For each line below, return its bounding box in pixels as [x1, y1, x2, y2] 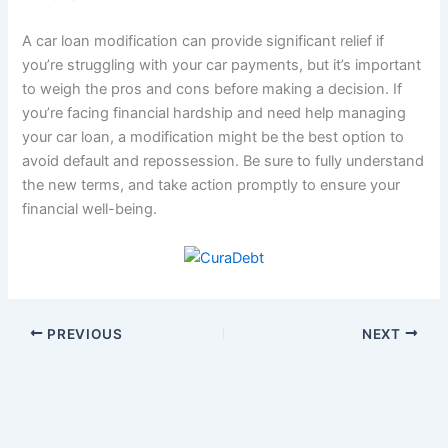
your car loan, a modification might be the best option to [22, 128, 405, 147]
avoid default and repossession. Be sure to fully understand [22, 152, 425, 171]
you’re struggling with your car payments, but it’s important [22, 56, 422, 75]
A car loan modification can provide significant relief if [22, 32, 385, 51]
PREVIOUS [43, 325, 123, 342]
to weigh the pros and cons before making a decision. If [22, 80, 403, 99]
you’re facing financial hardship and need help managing [22, 104, 407, 123]
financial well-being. [22, 200, 158, 219]
